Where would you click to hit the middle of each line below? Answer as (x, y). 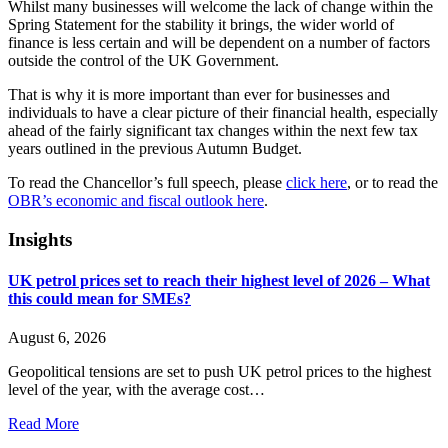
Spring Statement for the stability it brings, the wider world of (201, 24)
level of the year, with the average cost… (136, 390)
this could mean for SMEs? (99, 298)
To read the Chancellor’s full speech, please (147, 182)
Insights (40, 239)
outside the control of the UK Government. (143, 60)
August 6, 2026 (57, 338)
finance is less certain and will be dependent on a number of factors (219, 42)
